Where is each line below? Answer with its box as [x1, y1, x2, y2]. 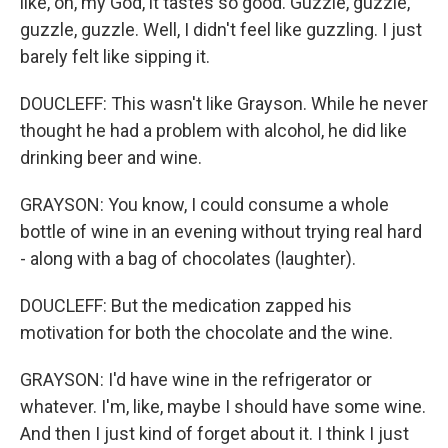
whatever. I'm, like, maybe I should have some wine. [20, 396, 426, 417]
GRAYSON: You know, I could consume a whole [20, 194, 389, 215]
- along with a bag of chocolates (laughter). [20, 248, 356, 269]
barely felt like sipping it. [20, 46, 210, 67]
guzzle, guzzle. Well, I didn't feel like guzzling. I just [20, 19, 422, 40]
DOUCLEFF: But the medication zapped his [20, 295, 352, 316]
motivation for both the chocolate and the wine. [20, 322, 393, 343]
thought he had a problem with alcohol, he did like [20, 120, 407, 141]
